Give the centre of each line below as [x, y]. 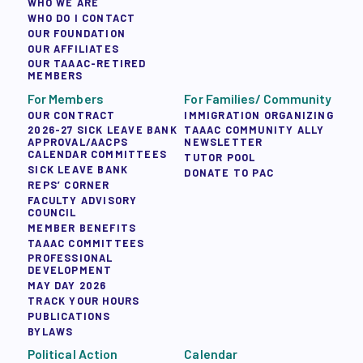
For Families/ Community [258, 98]
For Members [66, 98]
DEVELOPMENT [70, 270]
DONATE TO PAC [229, 173]
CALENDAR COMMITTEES [98, 154]
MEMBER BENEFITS [82, 227]
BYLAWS [51, 331]
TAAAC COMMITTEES [86, 243]
